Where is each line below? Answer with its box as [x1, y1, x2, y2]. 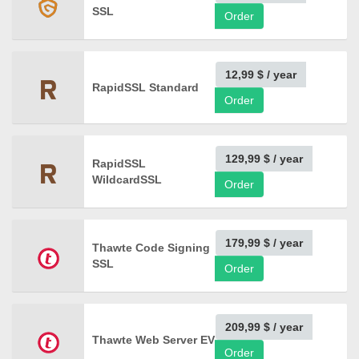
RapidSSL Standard [92, 81, 199, 94]
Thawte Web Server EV [92, 333, 215, 346]
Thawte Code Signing [92, 241, 210, 254]
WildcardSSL [92, 173, 162, 186]
